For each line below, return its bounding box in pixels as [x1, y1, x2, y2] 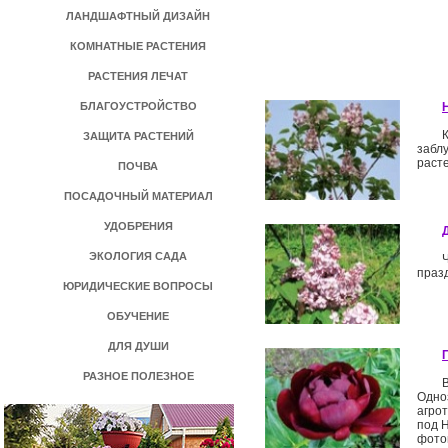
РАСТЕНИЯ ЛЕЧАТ [88, 70, 188, 82]
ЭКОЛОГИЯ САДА [89, 250, 187, 262]
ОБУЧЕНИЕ [107, 310, 169, 322]
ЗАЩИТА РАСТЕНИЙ [82, 130, 194, 142]
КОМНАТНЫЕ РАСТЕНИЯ [70, 40, 206, 52]
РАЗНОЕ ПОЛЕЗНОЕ [82, 370, 194, 382]
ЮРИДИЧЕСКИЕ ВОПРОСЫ [63, 280, 213, 292]
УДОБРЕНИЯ [103, 220, 173, 232]
